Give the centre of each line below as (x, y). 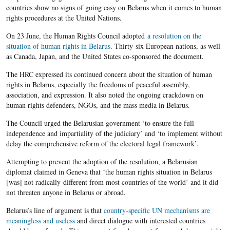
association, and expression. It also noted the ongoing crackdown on (104, 95)
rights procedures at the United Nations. (64, 18)
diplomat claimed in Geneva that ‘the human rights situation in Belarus (109, 172)
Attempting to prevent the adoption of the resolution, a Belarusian (102, 162)
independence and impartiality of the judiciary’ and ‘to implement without (114, 133)
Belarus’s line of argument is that (55, 210)
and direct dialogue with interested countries (140, 221)
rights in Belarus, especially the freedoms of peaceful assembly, (98, 85)
